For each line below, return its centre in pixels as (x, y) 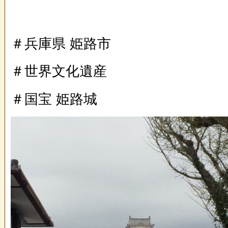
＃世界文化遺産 (59, 72)
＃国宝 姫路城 (54, 99)
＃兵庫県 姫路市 (61, 44)
